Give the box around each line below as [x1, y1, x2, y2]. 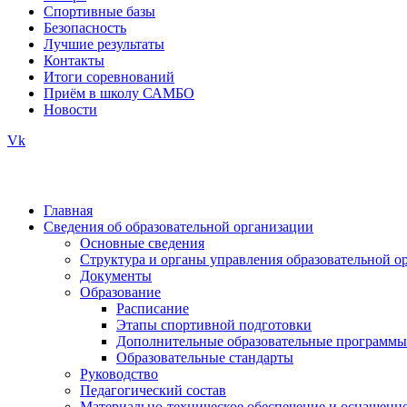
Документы [80, 268, 152, 284]
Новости [44, 102, 97, 117]
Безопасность [44, 20, 126, 35]
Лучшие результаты [44, 36, 164, 52]
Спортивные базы [44, 4, 155, 19]
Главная [44, 203, 93, 219]
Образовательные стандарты [116, 350, 293, 366]
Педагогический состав [80, 382, 226, 399]
